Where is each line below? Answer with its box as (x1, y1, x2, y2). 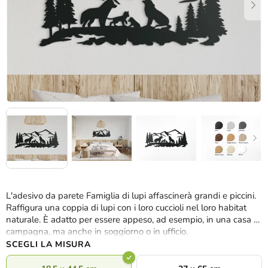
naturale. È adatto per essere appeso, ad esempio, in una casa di (6, 213, 261, 226)
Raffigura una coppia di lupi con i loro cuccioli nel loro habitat (6, 201, 246, 214)
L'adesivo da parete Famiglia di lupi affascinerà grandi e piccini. (6, 189, 256, 202)
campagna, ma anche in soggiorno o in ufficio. (6, 225, 188, 237)
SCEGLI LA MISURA (6, 238, 91, 250)
